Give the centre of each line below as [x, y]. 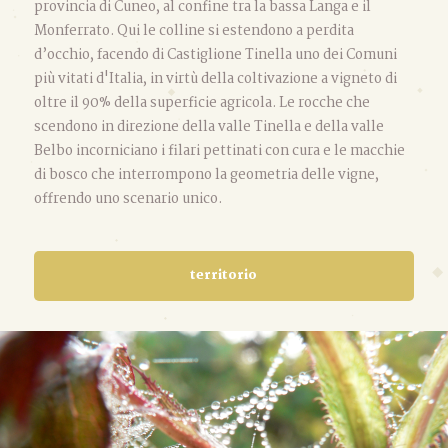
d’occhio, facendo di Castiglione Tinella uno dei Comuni [215, 54]
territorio [224, 275]
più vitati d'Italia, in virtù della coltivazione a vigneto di [215, 78]
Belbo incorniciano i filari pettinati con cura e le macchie [219, 150]
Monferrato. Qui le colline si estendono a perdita [193, 30]
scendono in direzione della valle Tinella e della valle [208, 126]
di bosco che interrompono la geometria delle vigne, [206, 174]
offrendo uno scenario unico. [127, 198]
